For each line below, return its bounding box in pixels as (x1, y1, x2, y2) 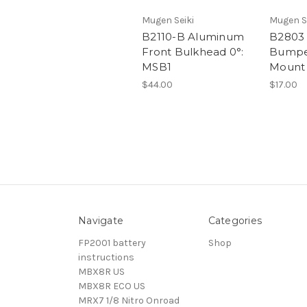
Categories (208, 214, 262, 227)
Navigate (78, 214, 123, 227)
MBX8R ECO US (78, 280, 145, 292)
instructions (78, 251, 134, 263)
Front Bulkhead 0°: (142, 45, 244, 58)
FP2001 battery (78, 236, 146, 249)
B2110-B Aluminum (142, 29, 244, 43)
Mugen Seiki (142, 14, 194, 26)
